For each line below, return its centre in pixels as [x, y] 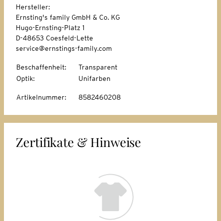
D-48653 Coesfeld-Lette [55, 38]
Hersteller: [34, 7]
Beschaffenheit [40, 67]
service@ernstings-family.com [64, 48]
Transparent [98, 67]
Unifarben [94, 78]
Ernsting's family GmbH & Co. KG [68, 17]
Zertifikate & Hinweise [79, 142]
